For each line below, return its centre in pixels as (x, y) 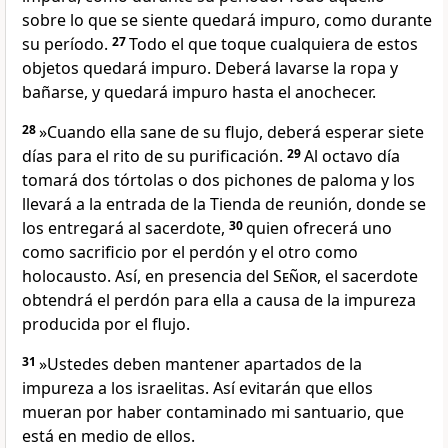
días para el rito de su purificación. (154, 156)
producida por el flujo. (106, 324)
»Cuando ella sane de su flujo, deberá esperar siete (231, 132)
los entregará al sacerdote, (125, 228)
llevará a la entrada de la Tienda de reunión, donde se (224, 204)
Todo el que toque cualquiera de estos (273, 44)
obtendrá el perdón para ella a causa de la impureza (219, 300)
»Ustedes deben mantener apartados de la (200, 364)
